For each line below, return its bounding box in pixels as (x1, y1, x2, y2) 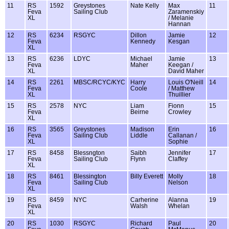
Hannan (168, 20, 191, 27)
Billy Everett (130, 173, 163, 179)
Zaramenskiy (168, 8, 204, 15)
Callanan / (168, 132, 197, 139)
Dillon (130, 32, 147, 38)
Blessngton (74, 149, 105, 156)
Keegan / (168, 61, 193, 68)
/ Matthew (168, 85, 195, 91)
